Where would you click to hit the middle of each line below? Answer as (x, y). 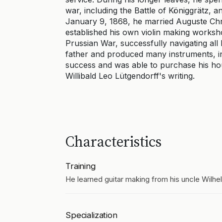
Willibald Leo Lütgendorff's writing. (130, 76)
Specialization (91, 215)
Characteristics (113, 141)
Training (81, 166)
